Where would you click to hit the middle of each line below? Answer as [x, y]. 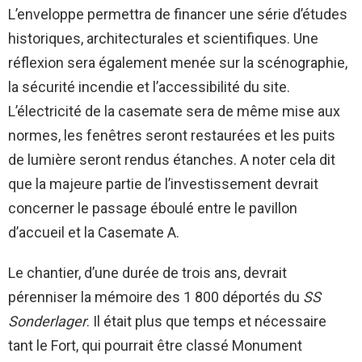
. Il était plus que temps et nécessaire [206, 321]
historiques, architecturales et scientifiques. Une [163, 38]
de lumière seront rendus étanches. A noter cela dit [172, 159]
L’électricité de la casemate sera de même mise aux [174, 111]
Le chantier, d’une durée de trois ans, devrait [147, 272]
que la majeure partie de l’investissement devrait [163, 183]
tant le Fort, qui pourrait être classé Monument [155, 345]
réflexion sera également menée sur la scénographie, [178, 62]
